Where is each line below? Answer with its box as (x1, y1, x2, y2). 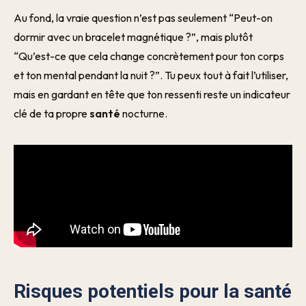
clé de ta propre (14, 107, 89, 120)
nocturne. (120, 107, 167, 120)
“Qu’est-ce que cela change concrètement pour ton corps (14, 49, 284, 63)
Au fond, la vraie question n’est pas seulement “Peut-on (14, 11, 273, 25)
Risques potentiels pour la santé (14, 280, 292, 303)
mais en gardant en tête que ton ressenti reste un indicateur (14, 87, 290, 101)
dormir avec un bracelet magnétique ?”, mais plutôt (14, 30, 253, 44)
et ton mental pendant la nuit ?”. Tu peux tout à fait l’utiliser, (14, 68, 288, 82)
